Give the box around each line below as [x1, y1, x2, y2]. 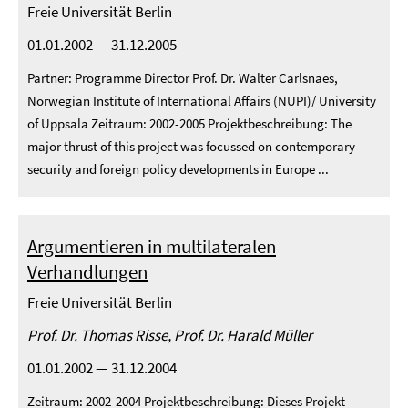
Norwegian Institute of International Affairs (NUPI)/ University [27, 92, 376, 109]
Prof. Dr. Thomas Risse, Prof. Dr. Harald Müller [27, 325, 312, 345]
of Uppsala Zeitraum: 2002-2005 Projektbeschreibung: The [27, 115, 352, 132]
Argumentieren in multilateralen [27, 234, 276, 259]
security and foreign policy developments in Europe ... [27, 160, 329, 178]
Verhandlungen [27, 260, 148, 284]
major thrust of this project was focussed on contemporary [27, 138, 355, 155]
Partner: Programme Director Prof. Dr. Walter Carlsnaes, [27, 69, 338, 87]
